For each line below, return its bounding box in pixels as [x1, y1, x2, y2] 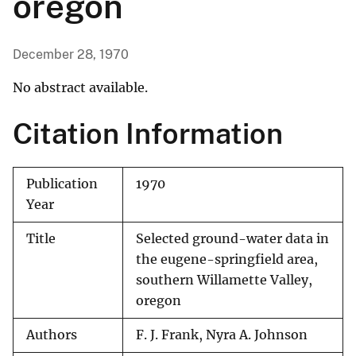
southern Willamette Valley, [136, 273, 312, 288]
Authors [26, 327, 77, 343]
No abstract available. [13, 79, 148, 96]
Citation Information [13, 117, 283, 151]
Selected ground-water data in [136, 231, 329, 247]
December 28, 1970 [13, 47, 129, 63]
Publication [26, 176, 98, 192]
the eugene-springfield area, [136, 252, 318, 268]
